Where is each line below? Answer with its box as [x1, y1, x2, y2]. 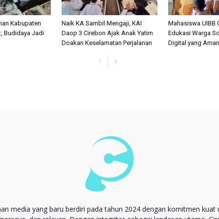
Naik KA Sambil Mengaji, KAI [62, 19, 142, 27]
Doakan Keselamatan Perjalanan [62, 39, 152, 46]
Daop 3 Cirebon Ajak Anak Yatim [62, 29, 153, 37]
